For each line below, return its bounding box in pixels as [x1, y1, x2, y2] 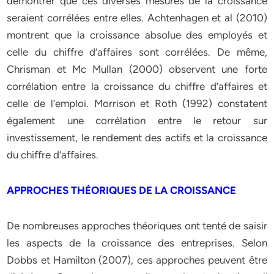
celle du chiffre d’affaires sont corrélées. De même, [7, 46, 267, 58]
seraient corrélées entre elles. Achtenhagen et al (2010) [7, 12, 267, 24]
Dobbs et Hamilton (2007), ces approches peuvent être [7, 254, 267, 266]
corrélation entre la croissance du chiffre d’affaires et [7, 80, 267, 92]
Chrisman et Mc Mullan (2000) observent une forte [7, 63, 267, 75]
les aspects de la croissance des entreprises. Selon [7, 237, 267, 249]
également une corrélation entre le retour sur [7, 114, 267, 127]
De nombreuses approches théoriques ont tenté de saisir [7, 220, 267, 232]
